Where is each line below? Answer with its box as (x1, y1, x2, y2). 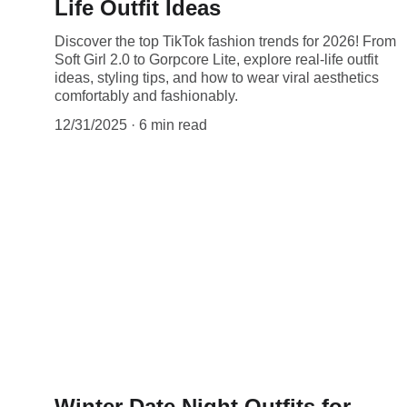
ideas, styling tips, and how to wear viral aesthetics (55, 69, 379, 85)
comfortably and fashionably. (55, 87, 238, 104)
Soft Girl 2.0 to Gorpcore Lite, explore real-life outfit (55, 51, 378, 67)
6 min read (139, 116, 207, 133)
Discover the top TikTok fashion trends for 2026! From (55, 33, 396, 49)
